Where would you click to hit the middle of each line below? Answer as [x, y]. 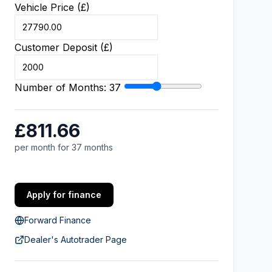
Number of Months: [62, 87]
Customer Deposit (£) [64, 47]
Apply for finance [64, 195]
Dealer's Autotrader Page [76, 240]
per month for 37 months [64, 147]
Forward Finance [58, 220]
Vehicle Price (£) [52, 7]
